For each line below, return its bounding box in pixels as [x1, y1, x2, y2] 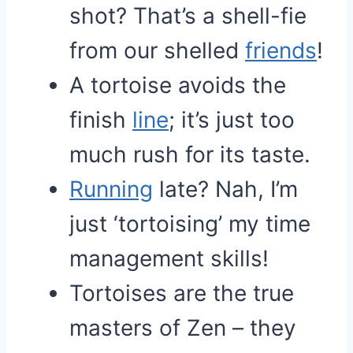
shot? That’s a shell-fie [69, 2, 307, 29]
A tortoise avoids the [69, 72, 286, 98]
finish [69, 106, 132, 133]
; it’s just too [169, 106, 295, 133]
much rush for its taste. [69, 141, 310, 168]
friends [245, 37, 317, 64]
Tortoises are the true [69, 280, 294, 307]
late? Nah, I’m [153, 176, 298, 203]
